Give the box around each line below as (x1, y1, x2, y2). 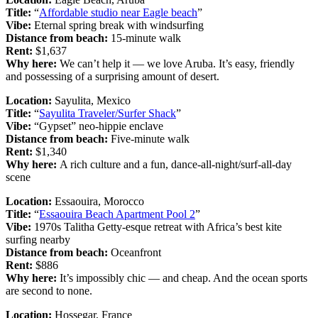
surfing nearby (6, 233, 70, 246)
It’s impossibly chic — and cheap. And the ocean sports (60, 271, 307, 284)
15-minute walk (111, 31, 181, 44)
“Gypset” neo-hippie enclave (31, 119, 163, 132)
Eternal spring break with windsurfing (31, 18, 204, 31)
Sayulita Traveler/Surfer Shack (39, 106, 176, 119)
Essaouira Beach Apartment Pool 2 (39, 207, 195, 220)
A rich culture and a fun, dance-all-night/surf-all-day (60, 158, 292, 170)
